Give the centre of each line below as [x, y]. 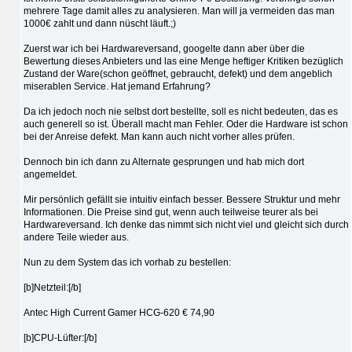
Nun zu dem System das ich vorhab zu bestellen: [127, 262]
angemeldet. [50, 174]
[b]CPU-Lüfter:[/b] [60, 337]
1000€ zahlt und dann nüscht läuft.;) [100, 23]
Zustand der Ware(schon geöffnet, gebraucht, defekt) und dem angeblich [178, 73]
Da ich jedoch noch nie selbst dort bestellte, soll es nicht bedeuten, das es [181, 111]
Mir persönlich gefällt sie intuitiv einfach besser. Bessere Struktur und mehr [182, 199]
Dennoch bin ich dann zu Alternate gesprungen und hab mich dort [164, 161]
